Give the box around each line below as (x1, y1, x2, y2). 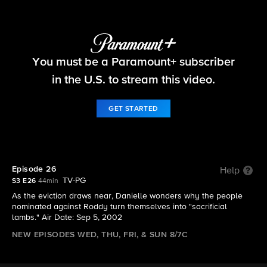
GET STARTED (108, 105, 159, 113)
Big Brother (101, 46, 166, 60)
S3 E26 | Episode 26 (92, 64, 175, 74)
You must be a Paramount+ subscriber (32, 55, 235, 68)
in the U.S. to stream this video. (52, 73, 215, 86)
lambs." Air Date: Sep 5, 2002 (12, 213, 122, 222)
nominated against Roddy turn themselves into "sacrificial (12, 203, 227, 211)
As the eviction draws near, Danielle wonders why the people (12, 192, 243, 200)
